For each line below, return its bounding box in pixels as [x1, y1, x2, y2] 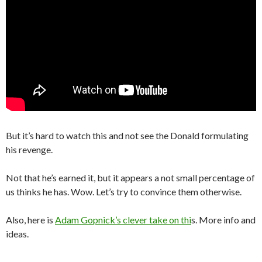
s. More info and [191, 214, 256, 226]
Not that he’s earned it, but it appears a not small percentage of [6, 172, 255, 184]
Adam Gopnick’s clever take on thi [55, 214, 191, 226]
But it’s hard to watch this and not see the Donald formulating [6, 130, 249, 142]
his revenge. [6, 144, 53, 156]
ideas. [6, 228, 29, 240]
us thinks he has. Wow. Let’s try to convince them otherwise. [6, 186, 242, 198]
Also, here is [6, 214, 55, 226]
